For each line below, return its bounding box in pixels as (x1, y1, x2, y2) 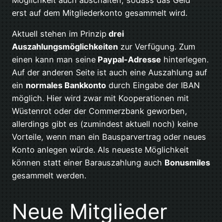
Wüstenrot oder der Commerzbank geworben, (12, 106, 187, 116)
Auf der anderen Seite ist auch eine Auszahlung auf (12, 67, 207, 78)
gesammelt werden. (12, 170, 86, 181)
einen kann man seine (12, 55, 96, 65)
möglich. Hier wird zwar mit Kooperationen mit (12, 93, 189, 104)
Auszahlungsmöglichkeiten (12, 42, 118, 52)
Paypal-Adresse (96, 55, 161, 65)
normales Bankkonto (26, 80, 106, 91)
